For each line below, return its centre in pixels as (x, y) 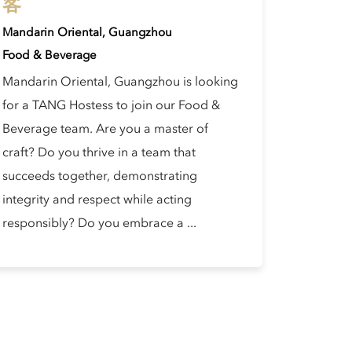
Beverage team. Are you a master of (105, 130)
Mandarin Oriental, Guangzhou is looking (120, 82)
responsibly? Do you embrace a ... (99, 224)
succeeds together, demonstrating (100, 177)
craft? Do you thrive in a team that (99, 153)
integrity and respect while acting (97, 200)
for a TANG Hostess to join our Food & (111, 106)
